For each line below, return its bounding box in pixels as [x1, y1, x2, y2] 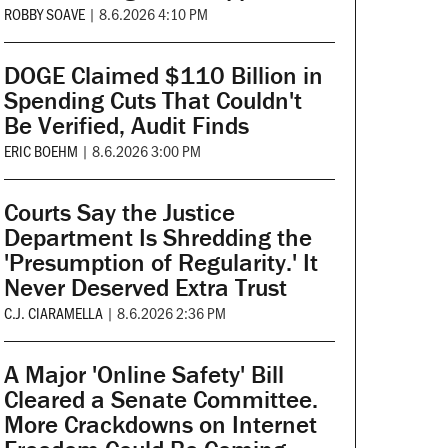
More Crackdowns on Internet [3, 409, 317, 441]
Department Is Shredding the [3, 222, 312, 254]
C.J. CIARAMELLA [3, 302, 103, 324]
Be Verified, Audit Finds [3, 110, 249, 142]
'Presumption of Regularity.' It [3, 247, 318, 279]
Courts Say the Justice [3, 197, 235, 229]
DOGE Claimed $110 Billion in [3, 60, 323, 92]
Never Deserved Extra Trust [3, 272, 287, 304]
